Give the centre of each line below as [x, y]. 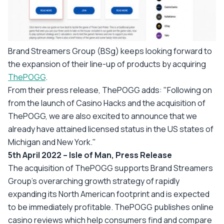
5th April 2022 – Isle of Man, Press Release [90, 155]
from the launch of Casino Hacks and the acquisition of [107, 103]
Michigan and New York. [50, 142]
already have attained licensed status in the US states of [111, 129]
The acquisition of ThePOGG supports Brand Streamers [110, 168]
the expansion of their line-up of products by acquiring [107, 64]
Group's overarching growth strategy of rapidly [94, 181]
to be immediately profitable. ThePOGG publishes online [111, 207]
